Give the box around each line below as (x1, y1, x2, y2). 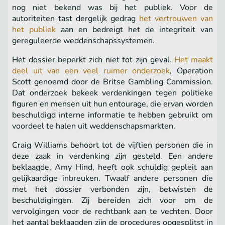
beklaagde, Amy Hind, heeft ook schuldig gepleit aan (12, 162, 213, 173)
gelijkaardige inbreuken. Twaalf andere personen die (12, 173, 213, 184)
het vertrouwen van (139, 13, 213, 25)
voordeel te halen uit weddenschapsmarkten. (12, 121, 177, 132)
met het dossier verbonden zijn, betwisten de (12, 184, 213, 195)
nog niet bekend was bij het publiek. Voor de (12, 2, 213, 14)
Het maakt (174, 54, 213, 66)
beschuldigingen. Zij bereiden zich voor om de (12, 195, 213, 206)
